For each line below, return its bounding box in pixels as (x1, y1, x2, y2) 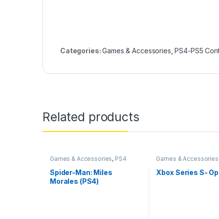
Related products (43, 109, 139, 124)
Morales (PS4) (49, 176, 99, 185)
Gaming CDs (49, 160, 85, 168)
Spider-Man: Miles (49, 168, 112, 176)
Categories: (60, 46, 103, 55)
